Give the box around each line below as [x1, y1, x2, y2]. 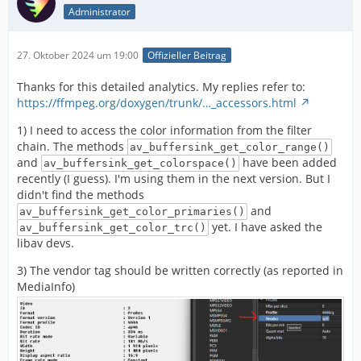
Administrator [68, 4, 131, 19]
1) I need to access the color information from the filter [17, 122, 312, 139]
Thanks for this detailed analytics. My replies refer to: [17, 79, 305, 95]
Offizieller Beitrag [147, 48, 226, 63]
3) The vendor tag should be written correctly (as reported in [17, 263, 343, 279]
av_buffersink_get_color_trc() [19, 222, 206, 234]
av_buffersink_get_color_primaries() [19, 205, 245, 218]
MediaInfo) [17, 279, 75, 295]
